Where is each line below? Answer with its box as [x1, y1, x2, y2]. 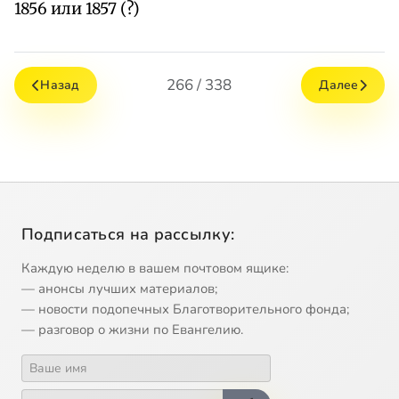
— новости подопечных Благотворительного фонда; [21, 300, 349, 319]
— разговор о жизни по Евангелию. [21, 321, 243, 339]
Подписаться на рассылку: [21, 224, 235, 246]
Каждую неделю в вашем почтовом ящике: [21, 259, 289, 278]
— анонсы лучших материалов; [21, 280, 217, 298]
